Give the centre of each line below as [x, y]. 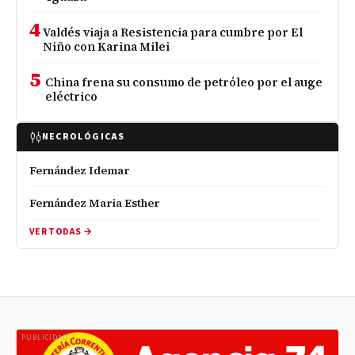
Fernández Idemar [79, 170]
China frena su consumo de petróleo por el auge [184, 82]
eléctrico [72, 96]
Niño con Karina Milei [107, 46]
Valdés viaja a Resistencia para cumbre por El [173, 32]
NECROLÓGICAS [84, 136]
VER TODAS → [61, 231]
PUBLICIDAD [45, 338]
